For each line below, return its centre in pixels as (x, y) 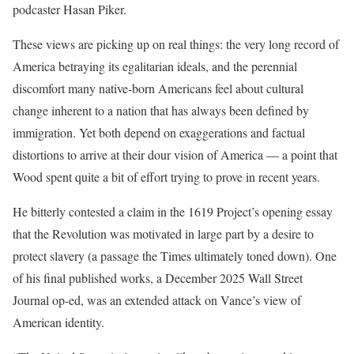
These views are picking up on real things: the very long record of (176, 44)
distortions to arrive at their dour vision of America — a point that (175, 154)
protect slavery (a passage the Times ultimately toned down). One (175, 256)
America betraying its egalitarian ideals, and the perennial (155, 66)
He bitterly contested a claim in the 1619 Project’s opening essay (173, 211)
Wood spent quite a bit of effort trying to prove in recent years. (166, 177)
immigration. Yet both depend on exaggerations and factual (159, 132)
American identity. (58, 322)
